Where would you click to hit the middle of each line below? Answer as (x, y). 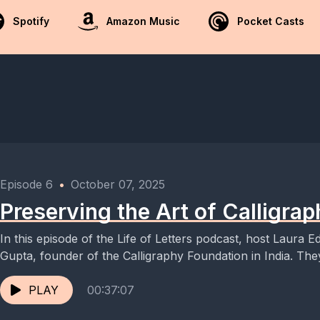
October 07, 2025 (118, 184)
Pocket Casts (271, 21)
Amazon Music (143, 21)
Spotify (31, 21)
